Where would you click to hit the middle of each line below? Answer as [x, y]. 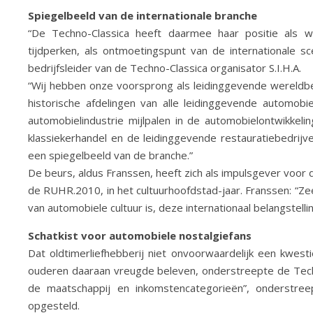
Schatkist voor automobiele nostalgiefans [140, 235]
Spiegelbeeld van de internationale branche [143, 15]
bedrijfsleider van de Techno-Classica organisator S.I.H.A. [165, 68]
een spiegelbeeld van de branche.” [110, 155]
